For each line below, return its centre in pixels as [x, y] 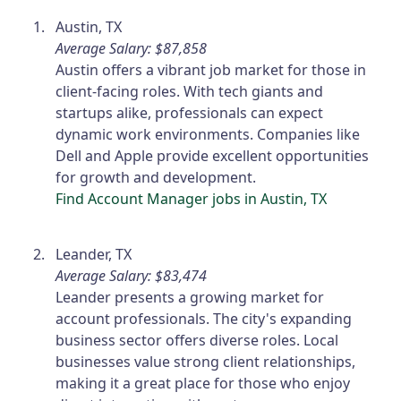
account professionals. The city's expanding [204, 319]
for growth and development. [156, 178]
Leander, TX [94, 255]
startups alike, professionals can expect [190, 113]
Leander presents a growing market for [190, 298]
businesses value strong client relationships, [206, 362]
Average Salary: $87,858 [132, 49]
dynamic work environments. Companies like [208, 135]
